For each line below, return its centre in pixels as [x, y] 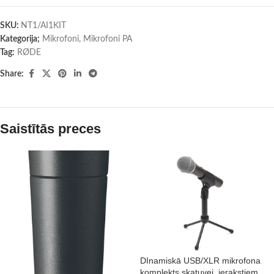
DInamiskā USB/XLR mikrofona [200, 261]
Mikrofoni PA [108, 39]
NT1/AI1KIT [43, 26]
